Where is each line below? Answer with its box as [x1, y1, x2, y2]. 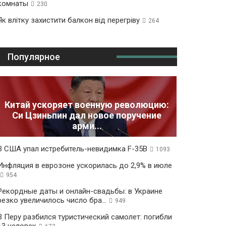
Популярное [7, 51, 60, 62]
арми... [72, 121, 102, 132]
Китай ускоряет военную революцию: [5, 99, 169, 110]
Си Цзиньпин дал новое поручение [12, 110, 162, 121]
